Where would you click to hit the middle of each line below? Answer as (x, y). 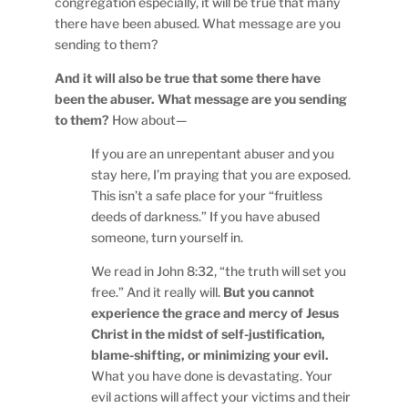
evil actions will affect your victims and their (221, 396)
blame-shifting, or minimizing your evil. (210, 354)
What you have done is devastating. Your (212, 375)
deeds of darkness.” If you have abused (206, 216)
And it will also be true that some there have (188, 77)
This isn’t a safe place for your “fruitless (207, 195)
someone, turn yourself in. (168, 237)
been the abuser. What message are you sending (201, 98)
